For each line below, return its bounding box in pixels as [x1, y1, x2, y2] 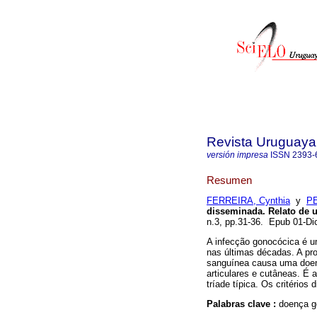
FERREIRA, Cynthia [207, 195, 290, 207]
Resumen [207, 173, 252, 186]
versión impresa [207, 150, 268, 160]
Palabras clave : [207, 299, 279, 310]
